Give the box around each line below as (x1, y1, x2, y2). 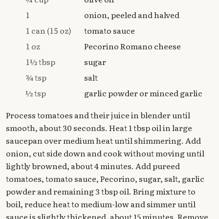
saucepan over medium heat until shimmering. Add (6, 134, 201, 147)
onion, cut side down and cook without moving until (6, 147, 204, 159)
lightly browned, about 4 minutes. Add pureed (6, 160, 180, 172)
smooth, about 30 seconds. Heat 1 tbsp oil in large (6, 122, 192, 134)
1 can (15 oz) (25, 24, 71, 37)
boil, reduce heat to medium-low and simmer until (6, 198, 196, 210)
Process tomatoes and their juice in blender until (6, 109, 190, 121)
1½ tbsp (25, 56, 55, 68)
